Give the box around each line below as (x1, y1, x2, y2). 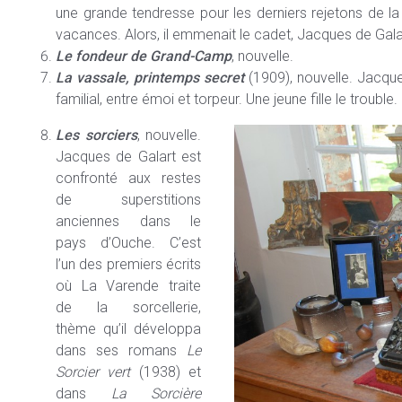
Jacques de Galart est (56, 147, 201, 165)
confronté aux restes (56, 169, 201, 187)
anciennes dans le (56, 212, 201, 230)
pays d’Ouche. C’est (56, 233, 201, 251)
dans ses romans (56, 341, 187, 359)
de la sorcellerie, (56, 298, 201, 316)
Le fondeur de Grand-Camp (56, 47, 232, 65)
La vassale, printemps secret (56, 68, 245, 86)
